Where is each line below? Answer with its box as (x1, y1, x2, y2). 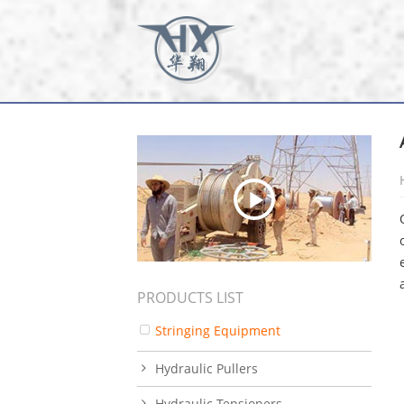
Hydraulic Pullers (155, 359, 258, 377)
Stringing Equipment (155, 321, 280, 339)
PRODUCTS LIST (137, 287, 243, 308)
